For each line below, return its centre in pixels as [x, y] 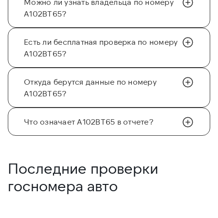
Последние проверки [83, 168]
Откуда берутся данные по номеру [90, 82]
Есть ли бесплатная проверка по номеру [101, 42]
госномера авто [63, 186]
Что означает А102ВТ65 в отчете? [89, 122]
